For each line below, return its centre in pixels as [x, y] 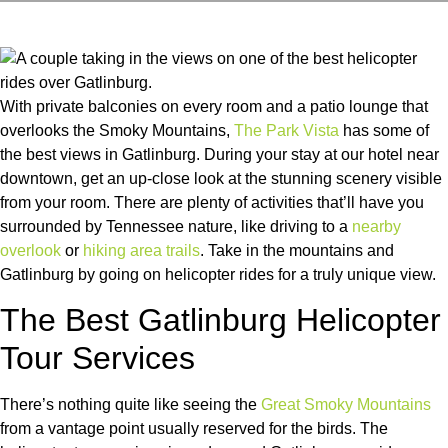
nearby [376, 226]
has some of [384, 130]
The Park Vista [286, 130]
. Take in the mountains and [297, 250]
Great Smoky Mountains [346, 405]
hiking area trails [141, 250]
